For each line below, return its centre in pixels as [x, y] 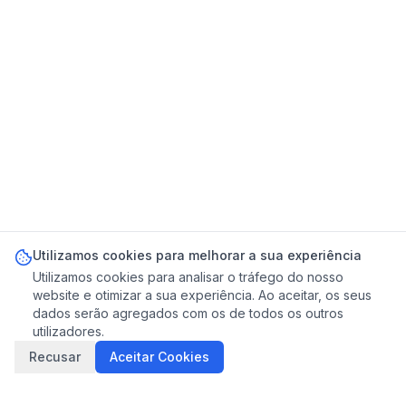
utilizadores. [68, 331]
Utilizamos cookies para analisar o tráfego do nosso [188, 277]
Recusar [55, 357]
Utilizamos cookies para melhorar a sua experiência [197, 255]
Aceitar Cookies [159, 357]
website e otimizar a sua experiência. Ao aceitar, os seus [202, 295]
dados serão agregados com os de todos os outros [188, 313]
